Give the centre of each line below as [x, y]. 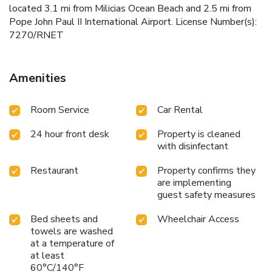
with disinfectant [193, 146]
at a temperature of [72, 243]
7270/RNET [36, 35]
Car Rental [180, 110]
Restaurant [54, 170]
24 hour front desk [70, 134]
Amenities [38, 78]
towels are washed [72, 231]
